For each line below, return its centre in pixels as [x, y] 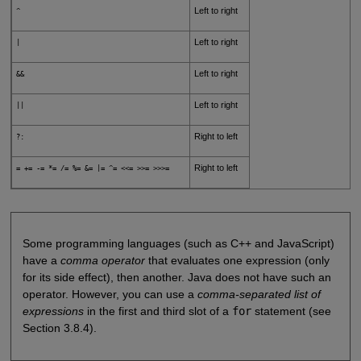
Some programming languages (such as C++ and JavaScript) [178, 244]
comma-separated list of [259, 295]
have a [41, 261]
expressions [53, 311]
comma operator [102, 261]
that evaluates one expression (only [237, 261]
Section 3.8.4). [59, 328]
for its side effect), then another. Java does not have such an [176, 278]
